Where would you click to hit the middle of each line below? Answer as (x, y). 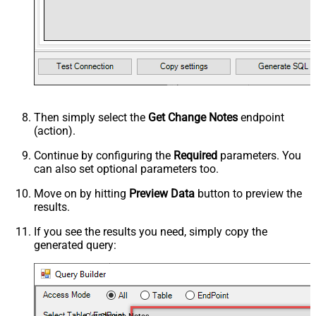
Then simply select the (91, 117)
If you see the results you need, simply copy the (151, 231)
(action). (55, 130)
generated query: (75, 245)
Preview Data (162, 193)
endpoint (261, 117)
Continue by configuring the (104, 155)
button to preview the (248, 193)
